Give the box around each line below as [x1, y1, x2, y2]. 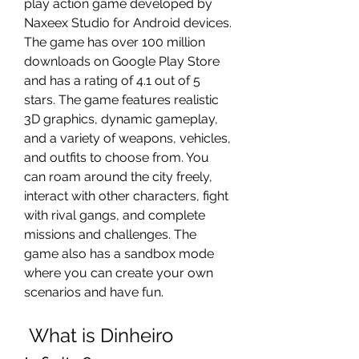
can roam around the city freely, [24, 169, 212, 184]
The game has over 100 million [24, 34, 205, 50]
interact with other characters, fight [24, 188, 228, 204]
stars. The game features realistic [24, 92, 219, 107]
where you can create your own [24, 265, 213, 280]
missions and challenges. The [24, 227, 196, 242]
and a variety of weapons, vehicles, [24, 131, 231, 146]
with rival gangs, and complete [24, 208, 205, 223]
